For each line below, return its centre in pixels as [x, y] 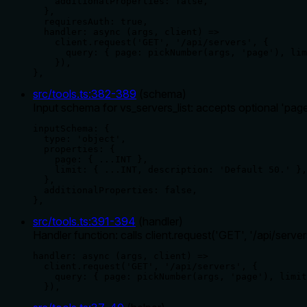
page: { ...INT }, [90, 159]
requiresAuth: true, [90, 21]
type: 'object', [79, 138]
